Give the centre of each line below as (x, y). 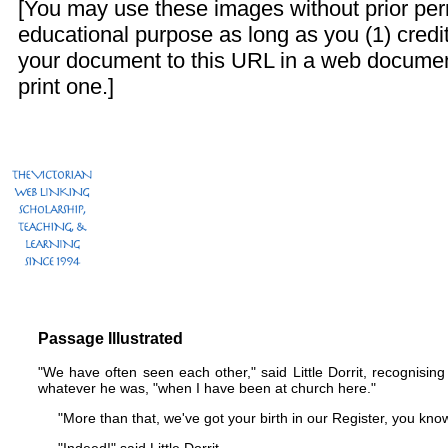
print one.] (66, 86)
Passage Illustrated (110, 338)
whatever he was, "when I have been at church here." (207, 388)
